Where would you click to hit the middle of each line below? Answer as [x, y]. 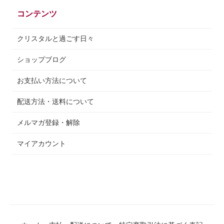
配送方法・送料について [56, 101]
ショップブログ [42, 59]
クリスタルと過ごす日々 [56, 38]
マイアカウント [42, 143]
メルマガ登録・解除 [49, 122]
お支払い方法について [52, 80]
